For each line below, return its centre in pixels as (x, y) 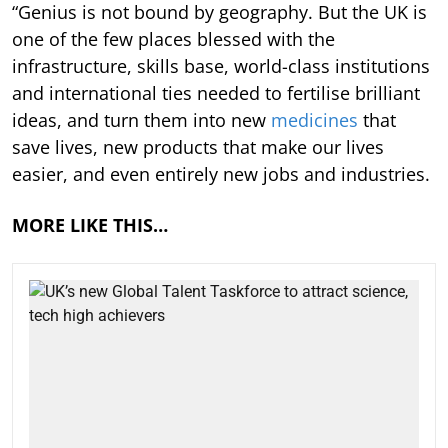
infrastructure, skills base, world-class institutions (221, 66)
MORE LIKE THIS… (90, 225)
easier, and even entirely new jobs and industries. (221, 174)
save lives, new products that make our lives (198, 147)
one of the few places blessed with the (173, 39)
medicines (314, 120)
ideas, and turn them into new (141, 120)
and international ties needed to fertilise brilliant (216, 93)
